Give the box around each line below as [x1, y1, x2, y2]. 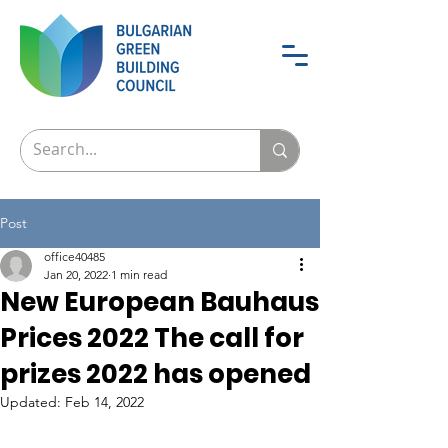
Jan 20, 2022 [44, 267, 108, 282]
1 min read [111, 267, 167, 282]
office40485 [44, 249, 105, 264]
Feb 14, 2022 [65, 393, 144, 411]
